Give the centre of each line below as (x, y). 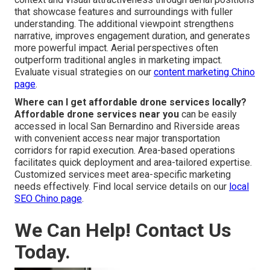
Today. (42, 252)
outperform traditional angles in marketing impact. (118, 60)
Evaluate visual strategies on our (84, 72)
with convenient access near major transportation (117, 139)
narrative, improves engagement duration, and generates (132, 36)
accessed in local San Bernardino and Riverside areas (127, 127)
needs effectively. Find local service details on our (122, 187)
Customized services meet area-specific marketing (123, 175)
